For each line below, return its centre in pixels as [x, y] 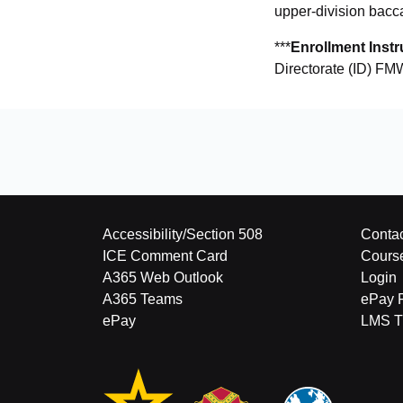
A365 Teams [143, 300]
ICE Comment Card [165, 256]
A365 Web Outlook [163, 278]
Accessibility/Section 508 [183, 235]
